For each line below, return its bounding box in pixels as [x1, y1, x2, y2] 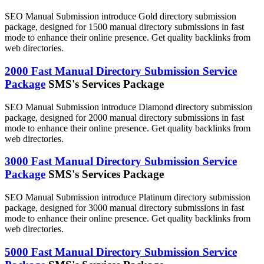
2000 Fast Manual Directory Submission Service [5, 64, 237, 77]
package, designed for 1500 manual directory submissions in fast [5, 22, 244, 32]
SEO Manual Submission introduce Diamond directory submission [5, 101, 252, 112]
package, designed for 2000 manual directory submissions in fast [5, 112, 244, 123]
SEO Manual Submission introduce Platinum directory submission [5, 192, 250, 202]
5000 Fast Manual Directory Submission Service [5, 245, 237, 258]
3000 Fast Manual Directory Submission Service [5, 155, 237, 168]
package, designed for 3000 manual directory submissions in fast [5, 203, 244, 213]
